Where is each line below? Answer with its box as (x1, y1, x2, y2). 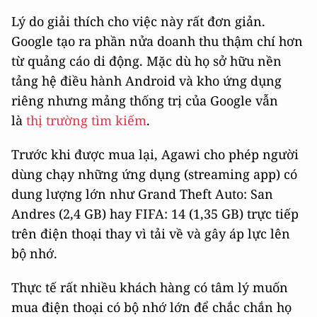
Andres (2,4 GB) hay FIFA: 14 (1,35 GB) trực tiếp (11, 205, 299, 223)
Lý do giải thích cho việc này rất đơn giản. (11, 13, 265, 30)
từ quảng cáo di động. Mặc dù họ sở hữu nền (11, 52, 282, 70)
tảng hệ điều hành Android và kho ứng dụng (11, 72, 282, 90)
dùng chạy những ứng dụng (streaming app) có (11, 166, 297, 183)
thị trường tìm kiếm (26, 112, 146, 129)
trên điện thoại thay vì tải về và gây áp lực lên (11, 225, 290, 243)
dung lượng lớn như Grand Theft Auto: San (11, 185, 273, 203)
